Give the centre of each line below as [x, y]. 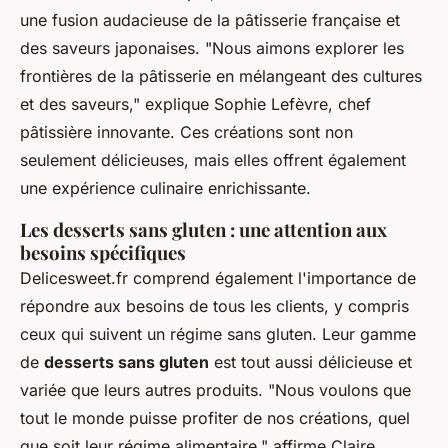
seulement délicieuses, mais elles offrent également [213, 160]
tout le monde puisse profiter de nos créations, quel [215, 418]
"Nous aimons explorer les [304, 48]
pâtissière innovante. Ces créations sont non [186, 132]
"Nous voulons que [339, 390]
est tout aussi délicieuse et [310, 362]
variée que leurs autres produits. [144, 390]
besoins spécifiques [103, 253]
